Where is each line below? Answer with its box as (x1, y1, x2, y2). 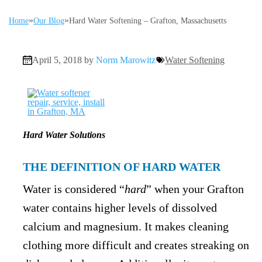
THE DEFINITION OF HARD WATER (23, 160, 220, 173)
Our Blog (33, 16, 64, 25)
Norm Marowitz (96, 55, 156, 65)
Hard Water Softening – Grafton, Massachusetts (69, 16, 226, 25)
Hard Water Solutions (23, 130, 105, 140)
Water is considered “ (23, 182, 125, 195)
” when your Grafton (146, 182, 244, 195)
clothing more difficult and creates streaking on (23, 239, 249, 251)
